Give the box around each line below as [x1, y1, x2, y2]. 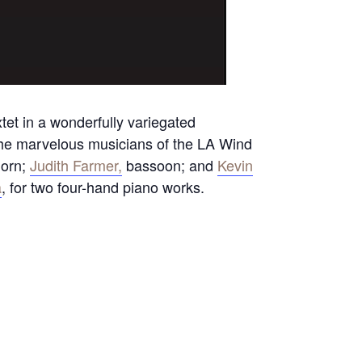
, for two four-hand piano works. [2, 176, 205, 197]
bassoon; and [122, 154, 218, 175]
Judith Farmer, [30, 154, 123, 175]
